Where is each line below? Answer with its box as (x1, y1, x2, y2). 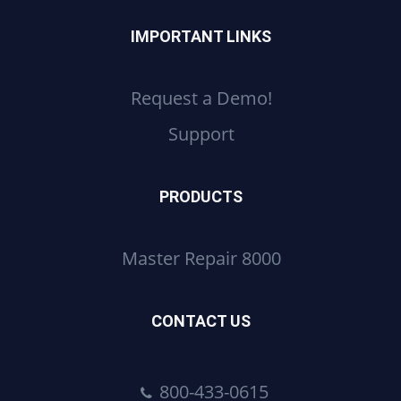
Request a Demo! (131, 86, 273, 111)
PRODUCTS (158, 187, 243, 207)
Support (168, 122, 235, 147)
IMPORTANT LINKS (130, 27, 271, 47)
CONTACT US (150, 311, 251, 331)
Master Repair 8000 (122, 246, 282, 271)
